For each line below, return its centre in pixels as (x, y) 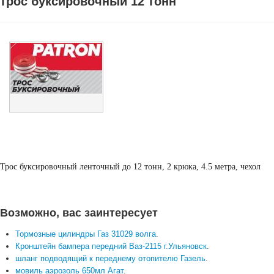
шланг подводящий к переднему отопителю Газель (110, 258)
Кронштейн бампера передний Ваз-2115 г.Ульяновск (111, 246)
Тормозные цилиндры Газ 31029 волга (86, 234)
